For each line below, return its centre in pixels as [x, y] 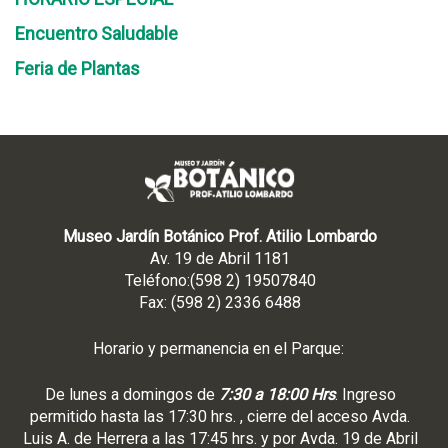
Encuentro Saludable [96, 33]
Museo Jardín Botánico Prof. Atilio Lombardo [220, 236]
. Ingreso [365, 394]
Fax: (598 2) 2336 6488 [220, 302]
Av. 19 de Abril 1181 [220, 258]
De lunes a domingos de [131, 394]
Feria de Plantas [77, 68]
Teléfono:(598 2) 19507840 [220, 280]
